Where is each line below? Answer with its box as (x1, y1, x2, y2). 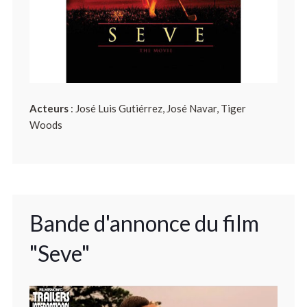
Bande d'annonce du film (29, 210, 259, 237)
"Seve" (29, 240, 90, 267)
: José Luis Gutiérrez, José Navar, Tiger (68, 102, 246, 115)
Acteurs (29, 102, 69, 115)
